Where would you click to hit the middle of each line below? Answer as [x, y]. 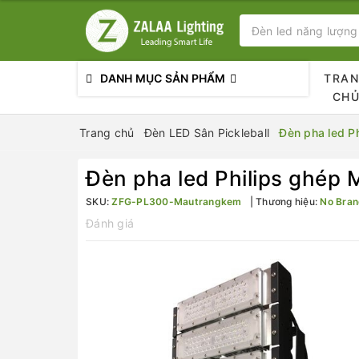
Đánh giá [110, 223]
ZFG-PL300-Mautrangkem [177, 202]
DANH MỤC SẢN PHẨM [163, 78]
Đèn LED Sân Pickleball [206, 133]
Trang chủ [107, 133]
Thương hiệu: [286, 202]
